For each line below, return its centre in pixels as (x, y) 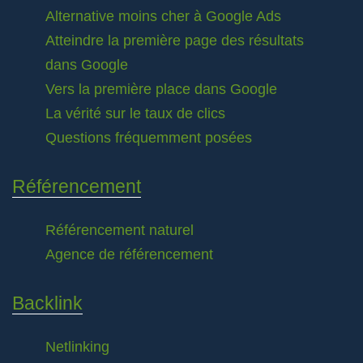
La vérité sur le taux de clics (135, 113)
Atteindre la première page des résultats (175, 41)
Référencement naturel (120, 230)
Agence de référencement (129, 254)
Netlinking (77, 347)
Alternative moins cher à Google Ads (163, 16)
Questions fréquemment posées (149, 138)
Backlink (47, 303)
